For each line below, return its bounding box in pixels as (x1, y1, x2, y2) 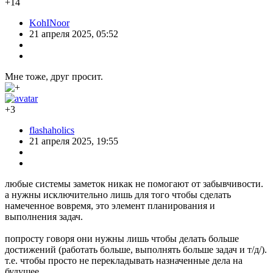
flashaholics (29, 124, 74, 135)
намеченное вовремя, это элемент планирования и (5, 200, 215, 211)
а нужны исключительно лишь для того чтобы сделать (5, 189, 231, 200)
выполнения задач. (5, 211, 83, 222)
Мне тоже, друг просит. (5, 71, 103, 82)
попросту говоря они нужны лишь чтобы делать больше (5, 233, 239, 244)
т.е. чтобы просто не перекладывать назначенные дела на (5, 255, 243, 266)
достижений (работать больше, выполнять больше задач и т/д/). (5, 244, 267, 255)
